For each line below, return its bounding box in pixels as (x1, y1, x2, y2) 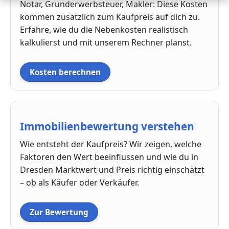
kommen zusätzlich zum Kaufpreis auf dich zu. (20, 11, 200, 22)
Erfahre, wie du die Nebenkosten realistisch (20, 24, 188, 35)
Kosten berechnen (30, 66, 101, 77)
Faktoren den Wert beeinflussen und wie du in (20, 151, 198, 163)
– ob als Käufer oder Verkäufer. (20, 177, 139, 189)
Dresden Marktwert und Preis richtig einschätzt (20, 164, 204, 176)
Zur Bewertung (30, 207, 88, 218)
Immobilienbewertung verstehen (20, 119, 194, 134)
